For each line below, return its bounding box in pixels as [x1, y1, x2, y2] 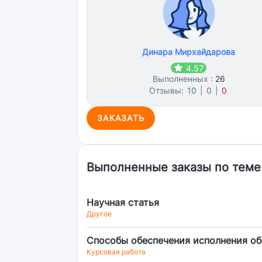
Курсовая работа [87, 247, 146, 256]
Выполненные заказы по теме [87, 160, 261, 174]
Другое [87, 209, 112, 218]
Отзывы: [149, 85, 187, 95]
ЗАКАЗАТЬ [97, 113, 144, 123]
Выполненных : [152, 74, 215, 84]
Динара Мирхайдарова [142, 47, 236, 57]
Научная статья [87, 196, 159, 208]
